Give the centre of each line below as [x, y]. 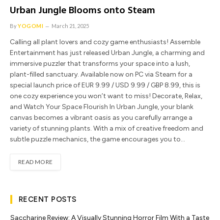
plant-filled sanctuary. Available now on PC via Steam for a [101, 75]
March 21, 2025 [70, 26]
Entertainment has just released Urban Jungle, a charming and [107, 53]
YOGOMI [31, 26]
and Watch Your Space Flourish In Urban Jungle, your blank [102, 107]
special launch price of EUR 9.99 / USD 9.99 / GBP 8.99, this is [105, 85]
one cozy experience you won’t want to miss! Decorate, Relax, [106, 96]
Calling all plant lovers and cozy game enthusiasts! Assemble [105, 42]
